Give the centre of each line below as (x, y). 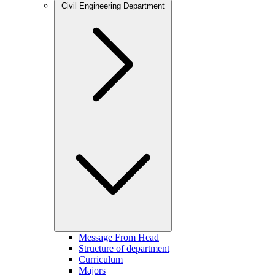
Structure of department (124, 248)
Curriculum (101, 259)
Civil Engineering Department (113, 6)
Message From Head (119, 237)
